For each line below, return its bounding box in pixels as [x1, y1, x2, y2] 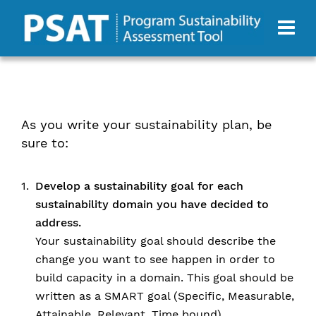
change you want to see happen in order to [35, 253, 275, 266]
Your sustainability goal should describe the [35, 234, 276, 248]
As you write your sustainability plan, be [21, 117, 272, 132]
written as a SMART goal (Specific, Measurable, [35, 289, 294, 303]
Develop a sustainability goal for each [35, 179, 243, 193]
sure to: [21, 135, 68, 150]
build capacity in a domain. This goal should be [35, 271, 293, 284]
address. [35, 216, 81, 229]
